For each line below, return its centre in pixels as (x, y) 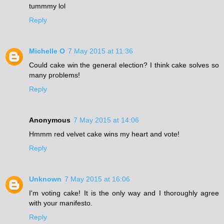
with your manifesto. (61, 203)
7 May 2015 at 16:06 (97, 179)
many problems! (54, 75)
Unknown (45, 179)
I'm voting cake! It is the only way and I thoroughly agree (124, 193)
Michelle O (47, 51)
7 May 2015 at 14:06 (106, 120)
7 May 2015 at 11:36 (100, 51)
